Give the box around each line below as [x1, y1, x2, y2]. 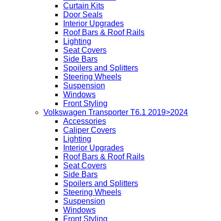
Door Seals [63, 10, 103, 19]
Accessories [63, 117, 106, 126]
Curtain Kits [63, 1, 104, 10]
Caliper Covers [63, 126, 116, 135]
